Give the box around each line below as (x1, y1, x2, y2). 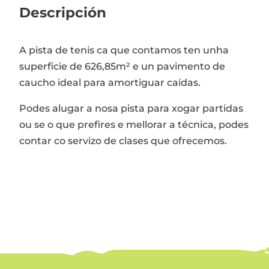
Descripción (19, 4, 107, 21)
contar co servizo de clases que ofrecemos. (19, 134, 228, 147)
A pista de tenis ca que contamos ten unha (19, 44, 229, 56)
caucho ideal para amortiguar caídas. (19, 76, 201, 88)
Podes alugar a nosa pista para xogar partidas (19, 102, 244, 114)
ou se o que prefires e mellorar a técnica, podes (19, 118, 249, 130)
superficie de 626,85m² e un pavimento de (19, 60, 226, 72)
